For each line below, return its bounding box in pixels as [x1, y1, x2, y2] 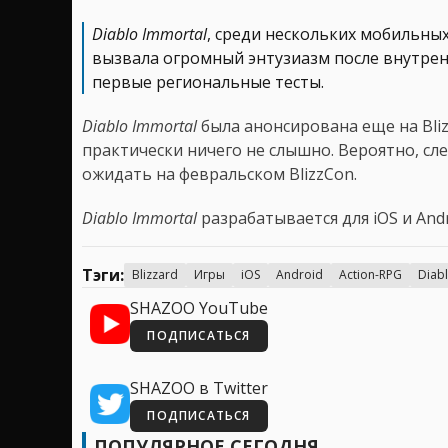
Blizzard [132, 265, 178, 283]
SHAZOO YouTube [130, 296, 268, 319]
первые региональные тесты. [92, 70, 324, 93]
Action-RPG [339, 265, 402, 283]
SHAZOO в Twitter [130, 376, 268, 399]
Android [276, 265, 323, 283]
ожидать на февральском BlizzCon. [82, 162, 357, 185]
